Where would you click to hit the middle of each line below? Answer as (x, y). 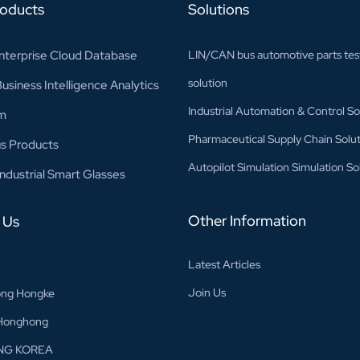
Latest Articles (224, 265)
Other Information (247, 221)
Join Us (207, 293)
